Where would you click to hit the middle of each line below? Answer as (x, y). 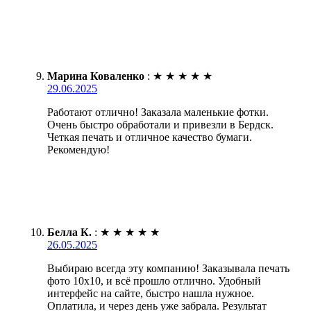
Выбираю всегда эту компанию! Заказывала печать (168, 268)
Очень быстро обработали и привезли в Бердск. (160, 124)
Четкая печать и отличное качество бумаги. (150, 137)
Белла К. (69, 232)
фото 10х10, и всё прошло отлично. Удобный (154, 280)
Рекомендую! (78, 149)
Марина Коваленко (96, 76)
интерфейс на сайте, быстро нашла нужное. (151, 293)
